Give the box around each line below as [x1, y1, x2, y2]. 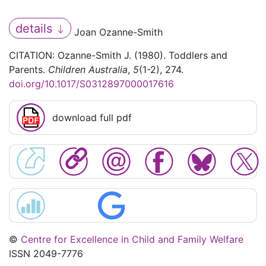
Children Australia [48, 64, 128, 76]
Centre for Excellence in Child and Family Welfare [21, 233, 243, 246]
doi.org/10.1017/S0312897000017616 [9, 78, 174, 90]
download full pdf [52, 112, 132, 124]
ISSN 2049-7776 [9, 248, 83, 260]
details [15, 21, 56, 36]
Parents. [9, 64, 48, 76]
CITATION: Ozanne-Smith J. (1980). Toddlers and [9, 49, 227, 62]
